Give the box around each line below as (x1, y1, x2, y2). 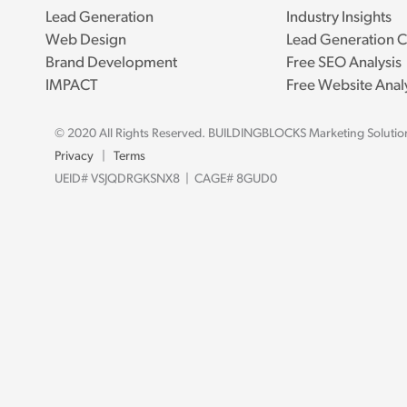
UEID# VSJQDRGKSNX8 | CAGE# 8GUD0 (54, 173, 277, 187)
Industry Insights (286, 10, 392, 26)
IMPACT (45, 78, 98, 94)
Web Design (45, 33, 126, 49)
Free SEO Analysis (286, 55, 402, 72)
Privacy (54, 150, 94, 164)
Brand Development (45, 55, 177, 72)
